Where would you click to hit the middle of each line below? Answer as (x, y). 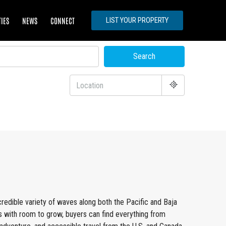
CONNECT (63, 20)
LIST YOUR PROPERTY (137, 20)
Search (144, 56)
